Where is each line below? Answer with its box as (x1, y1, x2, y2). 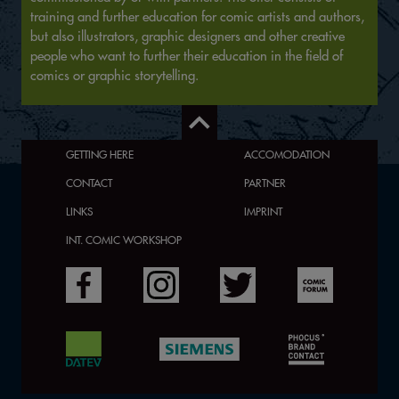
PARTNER (244, 175, 286, 190)
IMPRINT (244, 204, 282, 218)
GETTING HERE (66, 147, 134, 161)
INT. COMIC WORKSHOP (66, 232, 182, 247)
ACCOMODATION (244, 147, 330, 161)
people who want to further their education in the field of (30, 47, 343, 64)
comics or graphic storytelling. (30, 67, 199, 84)
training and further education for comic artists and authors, (30, 8, 364, 25)
